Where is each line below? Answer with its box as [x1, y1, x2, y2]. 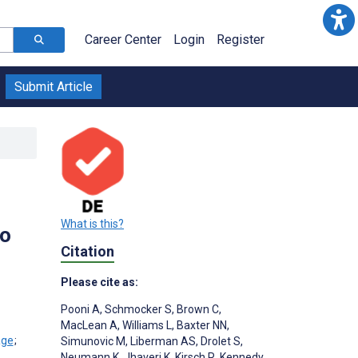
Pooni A [61, 303, 100, 316]
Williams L [120, 319, 172, 332]
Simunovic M [61, 335, 125, 348]
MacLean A [61, 319, 117, 332]
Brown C [174, 303, 219, 316]
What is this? [61, 217, 124, 230]
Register [217, 32, 265, 47]
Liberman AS [128, 335, 196, 348]
